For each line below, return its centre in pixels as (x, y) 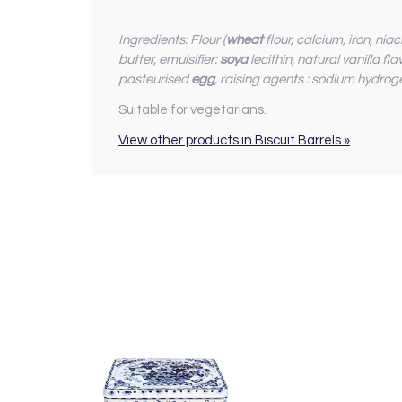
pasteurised (155, 79)
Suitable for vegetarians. (192, 109)
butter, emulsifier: (169, 59)
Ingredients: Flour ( (172, 39)
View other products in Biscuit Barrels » (234, 140)
